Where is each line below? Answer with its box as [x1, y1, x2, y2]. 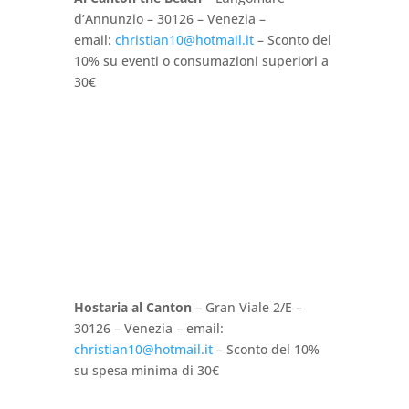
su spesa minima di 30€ [73, 361, 219, 379]
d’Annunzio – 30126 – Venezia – [73, 9, 266, 27]
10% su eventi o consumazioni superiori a [73, 51, 329, 69]
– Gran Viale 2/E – [191, 298, 302, 316]
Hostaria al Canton [73, 298, 192, 316]
